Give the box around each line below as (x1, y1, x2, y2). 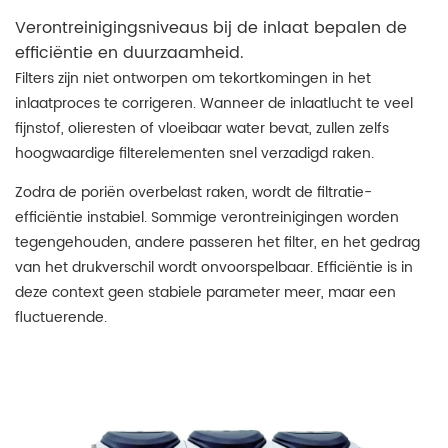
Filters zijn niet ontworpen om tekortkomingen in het (15, 67, 371, 90)
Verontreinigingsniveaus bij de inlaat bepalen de (15, 15, 407, 42)
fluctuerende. (15, 306, 107, 329)
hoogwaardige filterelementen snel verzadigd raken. (15, 142, 374, 165)
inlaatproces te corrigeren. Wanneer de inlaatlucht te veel (15, 92, 413, 115)
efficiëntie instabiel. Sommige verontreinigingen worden (15, 206, 399, 229)
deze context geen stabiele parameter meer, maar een (15, 281, 396, 304)
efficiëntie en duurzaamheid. (15, 40, 244, 67)
